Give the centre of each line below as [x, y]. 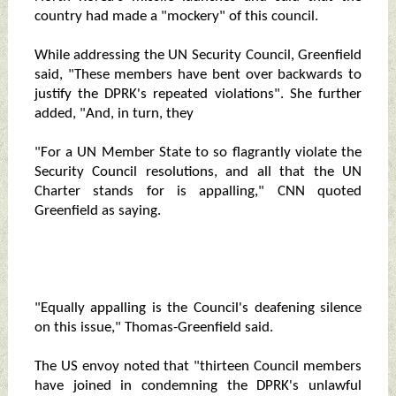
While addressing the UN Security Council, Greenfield [198, 56]
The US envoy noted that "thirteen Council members [198, 367]
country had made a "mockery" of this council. [176, 17]
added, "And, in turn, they [114, 114]
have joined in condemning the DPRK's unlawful [198, 386]
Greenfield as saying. [97, 211]
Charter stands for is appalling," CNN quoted [198, 192]
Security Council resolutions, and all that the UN [198, 172]
